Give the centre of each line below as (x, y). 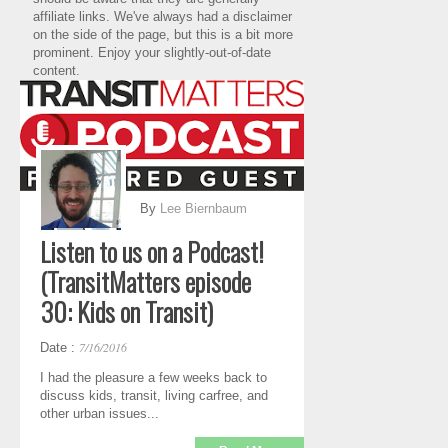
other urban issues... (99, 413)
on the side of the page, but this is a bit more (163, 34)
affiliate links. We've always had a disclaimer (162, 16)
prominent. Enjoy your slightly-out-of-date (152, 52)
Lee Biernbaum (203, 208)
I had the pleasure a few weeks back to (153, 377)
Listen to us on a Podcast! (152, 251)
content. (56, 70)
